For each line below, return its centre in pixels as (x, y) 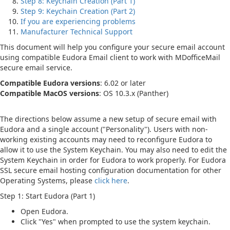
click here (111, 180)
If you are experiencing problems (78, 21)
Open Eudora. (44, 211)
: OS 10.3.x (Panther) (134, 93)
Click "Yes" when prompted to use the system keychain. (116, 222)
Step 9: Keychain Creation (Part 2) (78, 11)
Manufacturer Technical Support (76, 32)
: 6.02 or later (123, 83)
